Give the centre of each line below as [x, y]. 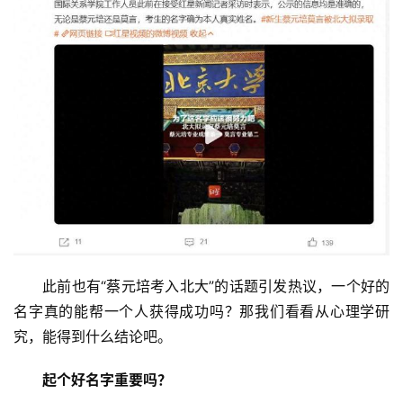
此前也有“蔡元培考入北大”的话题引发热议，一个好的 [216, 287]
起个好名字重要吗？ [107, 380]
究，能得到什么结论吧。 [93, 337]
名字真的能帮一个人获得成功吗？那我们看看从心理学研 [201, 312]
